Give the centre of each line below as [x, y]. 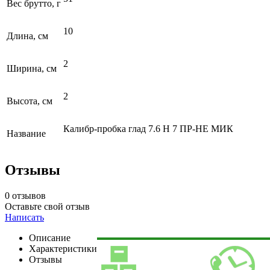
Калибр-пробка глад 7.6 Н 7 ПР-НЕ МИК [148, 128]
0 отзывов [25, 196]
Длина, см [27, 36]
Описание [50, 238]
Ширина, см [32, 68]
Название [26, 133]
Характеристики [63, 249]
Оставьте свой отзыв [47, 207]
